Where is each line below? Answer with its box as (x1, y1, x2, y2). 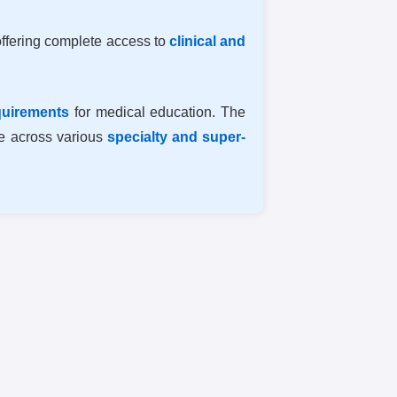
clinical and (168, 33, 246, 49)
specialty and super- (106, 128, 246, 144)
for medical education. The (69, 104, 246, 120)
